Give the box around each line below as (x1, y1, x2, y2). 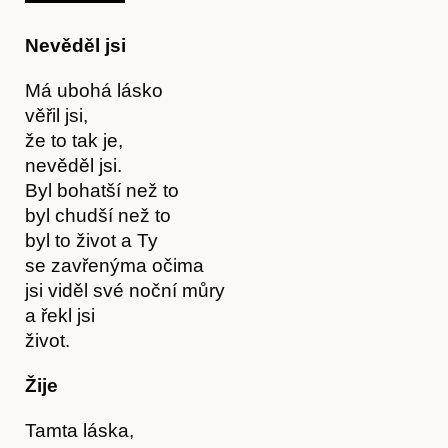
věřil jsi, (25, 104, 88, 126)
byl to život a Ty (25, 229, 158, 251)
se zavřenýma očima (25, 254, 204, 276)
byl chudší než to (25, 204, 171, 226)
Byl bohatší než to (25, 179, 179, 201)
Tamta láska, (25, 419, 134, 441)
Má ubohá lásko (25, 79, 163, 101)
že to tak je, (25, 129, 123, 151)
